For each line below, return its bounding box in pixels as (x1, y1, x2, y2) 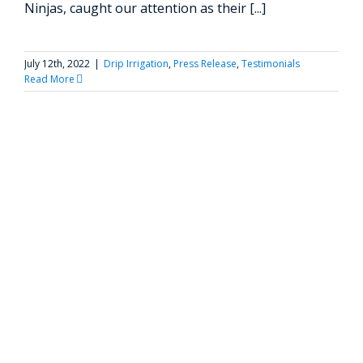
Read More (24, 72, 75, 86)
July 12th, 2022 (24, 57, 90, 70)
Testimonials (241, 57, 300, 70)
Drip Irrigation (104, 57, 169, 70)
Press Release (173, 57, 237, 70)
